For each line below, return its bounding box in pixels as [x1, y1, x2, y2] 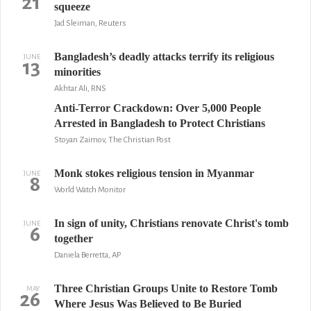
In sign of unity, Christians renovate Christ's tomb [53, 217, 289, 229]
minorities [53, 66, 101, 78]
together [53, 233, 93, 244]
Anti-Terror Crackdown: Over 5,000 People [53, 102, 261, 114]
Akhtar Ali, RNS [53, 84, 106, 93]
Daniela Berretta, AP [53, 251, 121, 260]
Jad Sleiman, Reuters [53, 19, 126, 28]
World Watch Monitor [53, 185, 126, 194]
